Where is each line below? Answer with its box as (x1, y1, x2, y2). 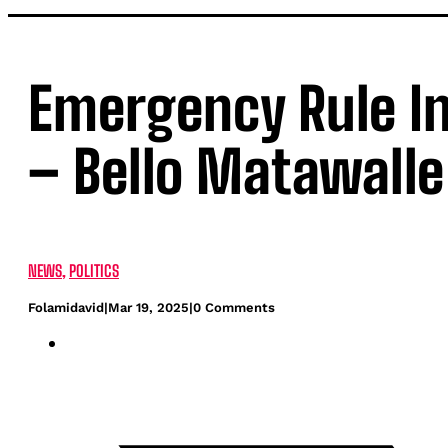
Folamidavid (28, 300, 104, 316)
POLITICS (69, 261, 119, 281)
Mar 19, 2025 (108, 300, 189, 316)
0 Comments (193, 300, 275, 316)
